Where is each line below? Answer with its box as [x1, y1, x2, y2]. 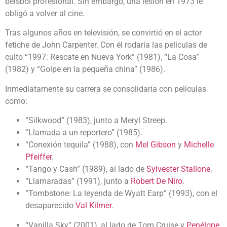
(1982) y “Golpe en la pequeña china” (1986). [5, 64, 165, 74]
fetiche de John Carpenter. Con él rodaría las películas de [5, 40, 207, 50]
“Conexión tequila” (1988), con [25, 140, 135, 150]
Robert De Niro [131, 176, 182, 186]
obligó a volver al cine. [5, 9, 85, 18]
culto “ [5, 52, 28, 62]
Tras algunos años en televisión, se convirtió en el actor [5, 28, 202, 38]
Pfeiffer [25, 152, 52, 162]
